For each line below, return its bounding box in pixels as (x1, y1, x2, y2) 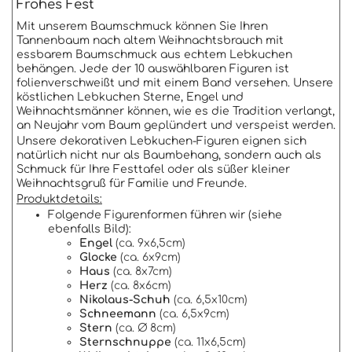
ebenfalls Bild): (48, 223, 131, 236)
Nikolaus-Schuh (79, 294, 170, 306)
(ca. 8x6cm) (108, 280, 171, 292)
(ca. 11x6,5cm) (171, 336, 246, 349)
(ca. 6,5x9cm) (156, 308, 229, 321)
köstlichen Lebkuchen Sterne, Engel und (16, 91, 244, 104)
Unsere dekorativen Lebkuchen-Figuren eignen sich (16, 135, 306, 148)
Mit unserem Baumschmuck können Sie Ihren (16, 20, 268, 33)
